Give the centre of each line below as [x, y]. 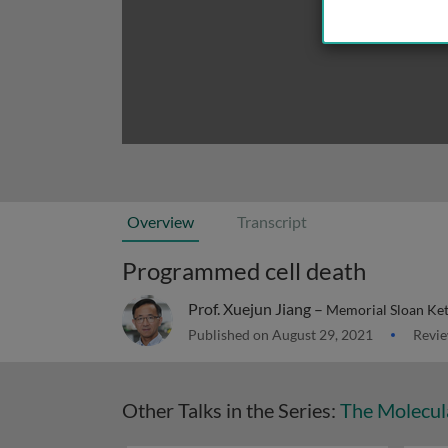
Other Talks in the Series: [231, 410]
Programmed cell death [244, 270]
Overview [160, 221]
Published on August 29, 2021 [282, 334]
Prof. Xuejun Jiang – [257, 308]
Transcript [272, 221]
